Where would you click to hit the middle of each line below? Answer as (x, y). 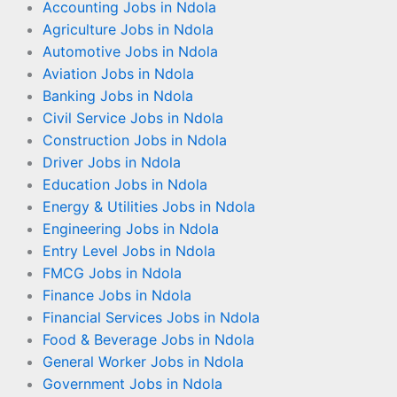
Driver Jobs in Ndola (112, 162)
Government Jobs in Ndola (132, 384)
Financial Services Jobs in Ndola (151, 317)
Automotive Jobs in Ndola (130, 51)
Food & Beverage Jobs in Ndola (148, 339)
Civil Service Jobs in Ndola (133, 118)
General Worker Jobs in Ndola (143, 362)
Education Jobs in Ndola (125, 184)
